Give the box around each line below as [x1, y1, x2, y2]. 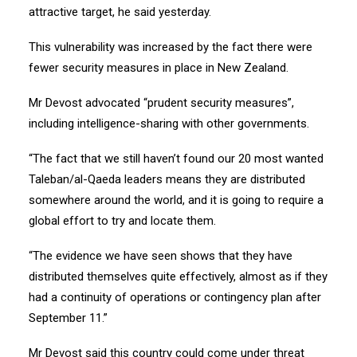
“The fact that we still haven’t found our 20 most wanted [29, 151, 324, 166]
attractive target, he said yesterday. [29, 5, 211, 19]
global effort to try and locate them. [29, 214, 216, 228]
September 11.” [29, 311, 108, 325]
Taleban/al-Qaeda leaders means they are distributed [29, 172, 305, 186]
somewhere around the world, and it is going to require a [29, 193, 324, 207]
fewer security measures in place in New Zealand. [29, 61, 288, 75]
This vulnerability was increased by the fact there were [29, 40, 312, 54]
